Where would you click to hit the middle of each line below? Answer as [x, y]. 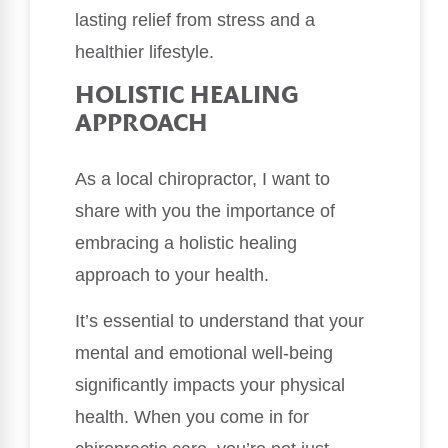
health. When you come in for [192, 417]
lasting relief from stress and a [195, 20]
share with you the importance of [205, 210]
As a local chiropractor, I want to [202, 178]
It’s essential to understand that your [219, 321]
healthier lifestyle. [144, 52]
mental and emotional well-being [204, 353]
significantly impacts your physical [210, 385]
